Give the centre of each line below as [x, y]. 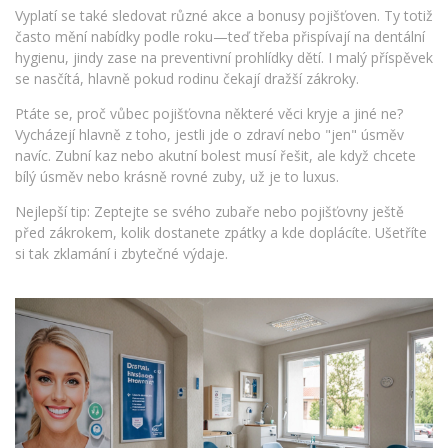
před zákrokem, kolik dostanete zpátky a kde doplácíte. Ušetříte [221, 232]
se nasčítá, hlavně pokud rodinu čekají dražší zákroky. [187, 78]
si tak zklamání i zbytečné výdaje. [121, 253]
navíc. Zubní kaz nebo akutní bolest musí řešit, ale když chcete [215, 155]
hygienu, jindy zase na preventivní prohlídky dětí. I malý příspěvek [224, 57]
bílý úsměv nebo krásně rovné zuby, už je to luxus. [177, 176]
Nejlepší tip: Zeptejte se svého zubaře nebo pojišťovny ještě [209, 211]
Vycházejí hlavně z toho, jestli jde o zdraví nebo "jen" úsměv [209, 134]
